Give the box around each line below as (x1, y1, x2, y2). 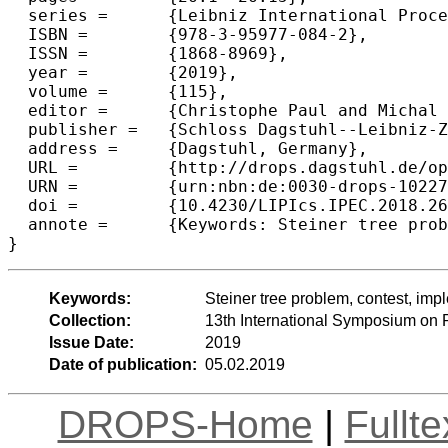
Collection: (48, 311, 131, 329)
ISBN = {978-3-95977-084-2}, (8, 24, 88, 44)
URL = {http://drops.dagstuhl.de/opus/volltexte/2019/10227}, (8, 157, 78, 177)
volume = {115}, (8, 81, 108, 101)
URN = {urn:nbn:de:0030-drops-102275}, (8, 176, 78, 196)
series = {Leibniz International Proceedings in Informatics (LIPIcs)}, (8, 5, 108, 25)
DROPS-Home (57, 402, 313, 446)
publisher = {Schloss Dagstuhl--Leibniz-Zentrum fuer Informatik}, (8, 119, 138, 139)
